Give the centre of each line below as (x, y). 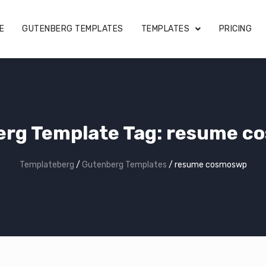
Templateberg (47, 165)
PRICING (235, 29)
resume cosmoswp (210, 165)
